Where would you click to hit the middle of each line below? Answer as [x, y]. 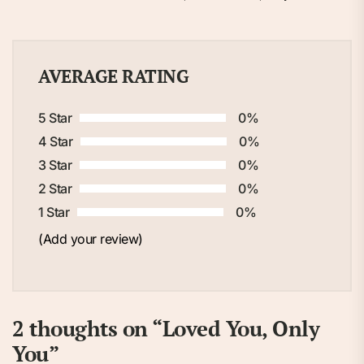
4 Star [55, 142]
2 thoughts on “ [87, 329]
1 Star [54, 212]
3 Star [55, 165]
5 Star [55, 118]
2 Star [55, 189]
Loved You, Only [240, 329]
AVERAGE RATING [113, 76]
